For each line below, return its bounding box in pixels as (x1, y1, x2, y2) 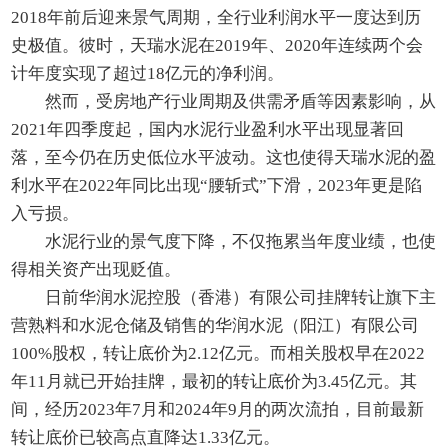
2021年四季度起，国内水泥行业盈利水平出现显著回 (11, 120, 405, 140)
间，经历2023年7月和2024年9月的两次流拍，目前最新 (11, 400, 425, 420)
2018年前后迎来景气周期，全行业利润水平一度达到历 (11, 8, 422, 28)
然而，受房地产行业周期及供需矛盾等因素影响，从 (45, 92, 437, 112)
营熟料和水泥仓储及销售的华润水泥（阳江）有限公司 (11, 316, 420, 336)
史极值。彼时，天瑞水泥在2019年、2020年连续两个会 (11, 36, 424, 56)
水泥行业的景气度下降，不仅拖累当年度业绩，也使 (45, 232, 437, 252)
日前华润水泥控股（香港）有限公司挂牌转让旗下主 (45, 288, 437, 308)
